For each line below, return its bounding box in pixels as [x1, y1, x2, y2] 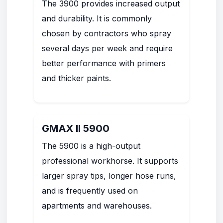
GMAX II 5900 [42, 122, 110, 134]
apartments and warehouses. [42, 201, 152, 211]
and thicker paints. [42, 73, 111, 83]
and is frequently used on [42, 186, 138, 196]
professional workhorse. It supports [42, 156, 178, 166]
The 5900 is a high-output [42, 141, 140, 151]
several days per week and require [42, 43, 173, 53]
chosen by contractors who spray [42, 28, 171, 38]
